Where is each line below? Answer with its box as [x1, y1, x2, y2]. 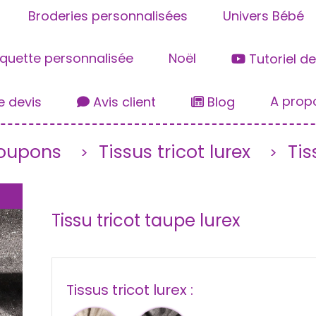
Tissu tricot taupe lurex [51, 209, 241, 233]
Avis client [90, 93, 156, 111]
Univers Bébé [223, 7, 304, 25]
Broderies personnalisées [28, 7, 188, 25]
